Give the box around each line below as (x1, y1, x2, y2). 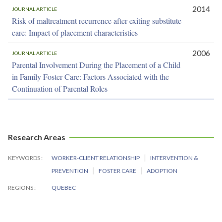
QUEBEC (52, 183, 76, 191)
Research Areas (8, 132, 65, 142)
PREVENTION (52, 166, 89, 174)
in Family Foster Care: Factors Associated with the (12, 71, 169, 82)
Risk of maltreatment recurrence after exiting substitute (12, 15, 181, 26)
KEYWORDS (8, 154, 41, 162)
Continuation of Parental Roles (12, 83, 108, 94)
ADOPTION (147, 166, 178, 174)
